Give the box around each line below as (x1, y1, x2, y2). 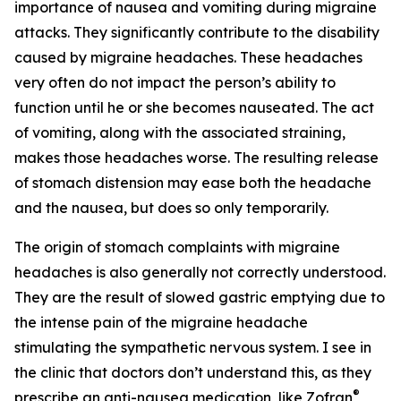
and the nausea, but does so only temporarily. (14, 199, 328, 218)
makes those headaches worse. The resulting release (14, 149, 379, 167)
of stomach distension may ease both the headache (14, 174, 371, 192)
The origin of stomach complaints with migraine (14, 238, 340, 257)
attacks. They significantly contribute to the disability (14, 23, 380, 42)
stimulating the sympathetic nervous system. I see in (14, 338, 371, 357)
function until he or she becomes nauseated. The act (14, 98, 374, 117)
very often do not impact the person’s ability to (14, 73, 336, 92)
